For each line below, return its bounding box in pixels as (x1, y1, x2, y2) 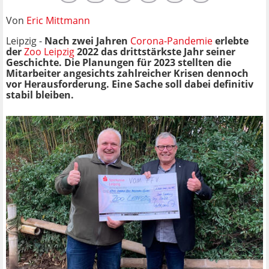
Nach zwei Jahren (44, 34, 130, 47)
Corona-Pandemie (130, 34, 213, 47)
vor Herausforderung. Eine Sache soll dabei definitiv (6, 77, 253, 91)
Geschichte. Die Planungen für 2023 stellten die (6, 55, 231, 69)
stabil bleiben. (6, 88, 74, 101)
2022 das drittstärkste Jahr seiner (74, 44, 235, 58)
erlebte (213, 34, 249, 47)
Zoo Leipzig (24, 44, 74, 58)
